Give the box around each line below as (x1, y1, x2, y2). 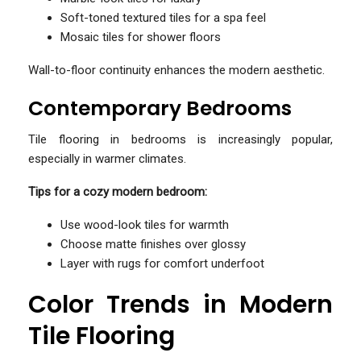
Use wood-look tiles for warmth (60, 217, 229, 232)
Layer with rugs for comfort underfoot (60, 255, 264, 271)
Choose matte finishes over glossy (60, 236, 246, 251)
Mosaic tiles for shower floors (60, 29, 221, 44)
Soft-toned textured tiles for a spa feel (60, 10, 266, 25)
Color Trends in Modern (28, 287, 333, 322)
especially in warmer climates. (28, 151, 186, 166)
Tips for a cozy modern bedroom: (28, 184, 207, 199)
